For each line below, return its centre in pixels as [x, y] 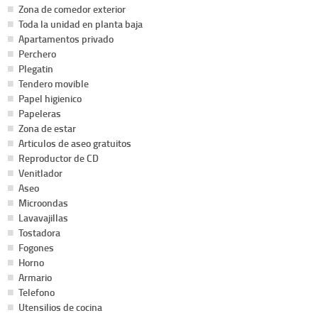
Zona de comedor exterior [72, 9]
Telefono [37, 292]
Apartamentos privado [66, 38]
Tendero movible [54, 83]
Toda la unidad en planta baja [81, 23]
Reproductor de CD [59, 158]
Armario [35, 277]
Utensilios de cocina [60, 307]
